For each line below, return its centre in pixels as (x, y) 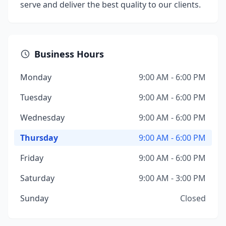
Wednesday (42, 118)
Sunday (34, 198)
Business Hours (69, 54)
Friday (32, 158)
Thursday (39, 138)
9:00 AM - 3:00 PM (172, 178)
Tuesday (36, 97)
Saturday (37, 178)
